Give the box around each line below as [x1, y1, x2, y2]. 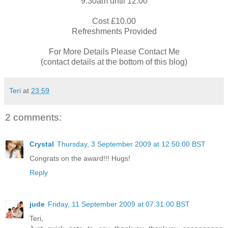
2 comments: [5, 112, 62, 123]
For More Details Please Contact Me [48, 47, 180, 56]
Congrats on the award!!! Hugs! [30, 154, 130, 162]
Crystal [30, 139, 54, 148]
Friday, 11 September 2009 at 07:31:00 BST [48, 199, 190, 208]
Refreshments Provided [71, 27, 157, 36]
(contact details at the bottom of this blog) [41, 58, 187, 67]
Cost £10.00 [92, 17, 136, 26]
